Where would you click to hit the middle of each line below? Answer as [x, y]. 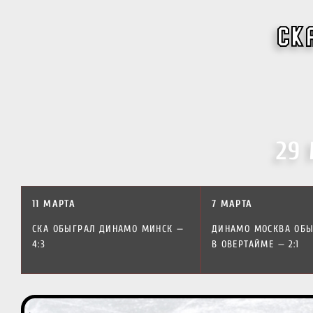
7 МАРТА [232, 204]
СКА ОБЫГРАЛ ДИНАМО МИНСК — [108, 229]
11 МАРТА [54, 204]
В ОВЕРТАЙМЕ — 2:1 [255, 244]
